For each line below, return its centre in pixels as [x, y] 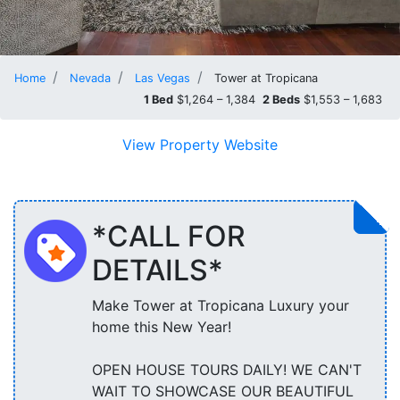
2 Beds [281, 100]
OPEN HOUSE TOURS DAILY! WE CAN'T [226, 369]
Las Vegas [162, 78]
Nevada [90, 78]
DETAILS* [157, 270]
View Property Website [200, 145]
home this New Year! [161, 326]
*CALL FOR [168, 236]
